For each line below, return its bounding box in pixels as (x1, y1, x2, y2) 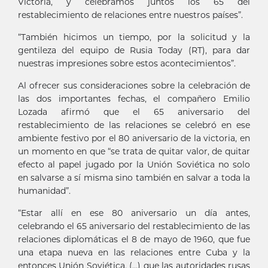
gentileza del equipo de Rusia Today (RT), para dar (18, 45, 250, 56)
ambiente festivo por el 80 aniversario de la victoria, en (18, 133, 250, 144)
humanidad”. (18, 185, 71, 197)
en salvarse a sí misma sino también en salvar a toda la (18, 172, 250, 184)
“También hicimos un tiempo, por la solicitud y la (18, 32, 250, 43)
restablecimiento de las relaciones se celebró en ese (18, 120, 250, 131)
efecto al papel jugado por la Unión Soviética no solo (18, 159, 250, 170)
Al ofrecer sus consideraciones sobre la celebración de (18, 80, 250, 92)
